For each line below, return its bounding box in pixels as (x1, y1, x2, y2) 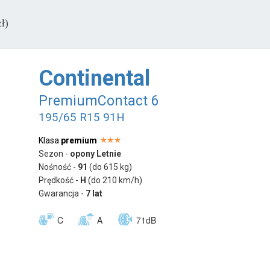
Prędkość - (39, 175, 81, 185)
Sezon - (39, 148, 71, 159)
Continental (39, 65, 151, 91)
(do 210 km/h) (88, 175, 143, 185)
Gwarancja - (39, 188, 86, 198)
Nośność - (39, 162, 78, 172)
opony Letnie (70, 148, 122, 159)
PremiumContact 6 (39, 92, 160, 109)
